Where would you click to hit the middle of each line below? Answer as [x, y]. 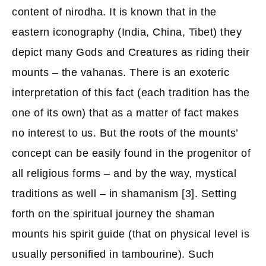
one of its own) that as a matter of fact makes [125, 113]
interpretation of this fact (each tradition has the [131, 93]
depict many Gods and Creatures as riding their [131, 52]
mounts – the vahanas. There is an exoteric [121, 72]
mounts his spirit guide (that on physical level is [131, 234]
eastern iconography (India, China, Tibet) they [127, 32]
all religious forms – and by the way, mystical [124, 173]
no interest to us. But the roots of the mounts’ [125, 133]
